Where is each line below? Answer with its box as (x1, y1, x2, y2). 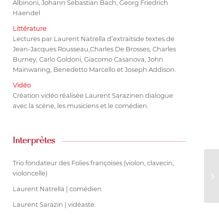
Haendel (13, 8, 41, 17)
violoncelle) (13, 169, 48, 177)
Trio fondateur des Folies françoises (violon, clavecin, (13, 158, 175, 167)
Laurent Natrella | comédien (13, 184, 102, 193)
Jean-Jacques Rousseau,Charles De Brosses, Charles (13, 44, 176, 53)
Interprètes (13, 135, 55, 146)
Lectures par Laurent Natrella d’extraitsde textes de (13, 34, 175, 43)
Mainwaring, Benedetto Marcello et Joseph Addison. (13, 65, 176, 73)
